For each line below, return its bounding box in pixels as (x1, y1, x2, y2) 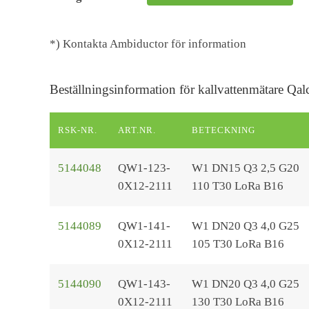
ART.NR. (118, 125, 157, 135)
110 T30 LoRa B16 (192, 179, 283, 192)
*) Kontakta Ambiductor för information (50, 37, 246, 50)
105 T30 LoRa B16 (192, 237, 284, 250)
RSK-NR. (58, 125, 98, 135)
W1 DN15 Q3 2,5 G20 (192, 161, 299, 175)
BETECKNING (192, 125, 256, 135)
